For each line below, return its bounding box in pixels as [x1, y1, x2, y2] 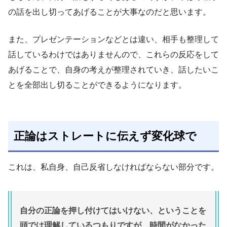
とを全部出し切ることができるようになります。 [8, 81, 186, 90]
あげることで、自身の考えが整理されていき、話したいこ [8, 65, 219, 74]
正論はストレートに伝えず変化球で [14, 129, 197, 142]
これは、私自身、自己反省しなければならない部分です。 [8, 163, 219, 172]
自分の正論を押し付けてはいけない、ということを [20, 206, 206, 215]
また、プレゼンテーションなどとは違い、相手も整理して [8, 35, 219, 44]
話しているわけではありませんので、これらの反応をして [8, 50, 219, 59]
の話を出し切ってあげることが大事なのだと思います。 [8, 8, 211, 17]
